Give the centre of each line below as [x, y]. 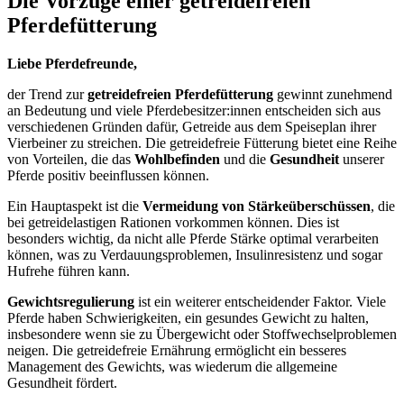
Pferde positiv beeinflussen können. [108, 175]
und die [245, 159]
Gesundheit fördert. [62, 382]
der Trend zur [47, 94]
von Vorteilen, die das [71, 159]
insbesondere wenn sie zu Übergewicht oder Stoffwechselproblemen [202, 334]
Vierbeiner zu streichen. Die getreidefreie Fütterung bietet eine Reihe [202, 142]
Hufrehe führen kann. [69, 271]
